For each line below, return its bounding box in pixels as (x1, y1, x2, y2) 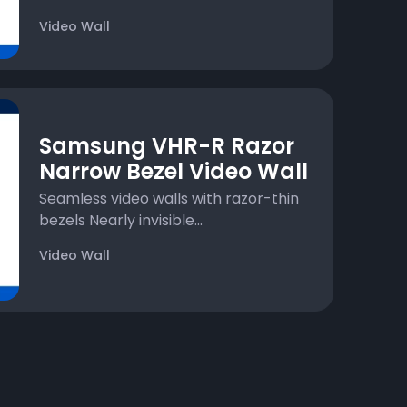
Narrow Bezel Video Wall (39, 156, 309, 187)
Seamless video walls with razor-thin (39, 188, 300, 210)
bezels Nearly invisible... (39, 210, 203, 232)
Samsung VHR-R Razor (39, 131, 295, 162)
